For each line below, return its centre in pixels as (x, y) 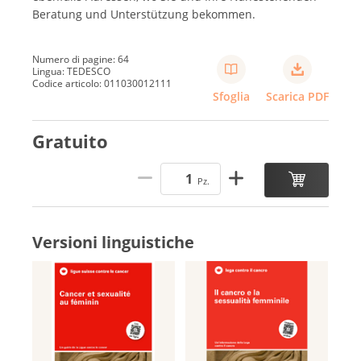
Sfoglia (231, 96)
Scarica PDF (297, 96)
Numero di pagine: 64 (81, 60)
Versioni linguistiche (113, 243)
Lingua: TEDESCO (71, 72)
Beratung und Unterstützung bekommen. (144, 14)
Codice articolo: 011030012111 (102, 84)
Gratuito (70, 141)
